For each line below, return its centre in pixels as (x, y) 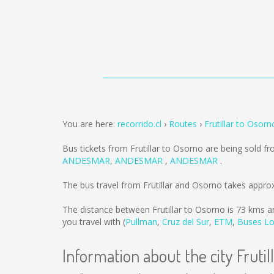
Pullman (141, 222)
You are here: (90, 124)
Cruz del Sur (186, 222)
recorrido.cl (139, 124)
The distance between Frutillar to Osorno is (149, 209)
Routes (183, 124)
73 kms (250, 209)
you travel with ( (94, 222)
